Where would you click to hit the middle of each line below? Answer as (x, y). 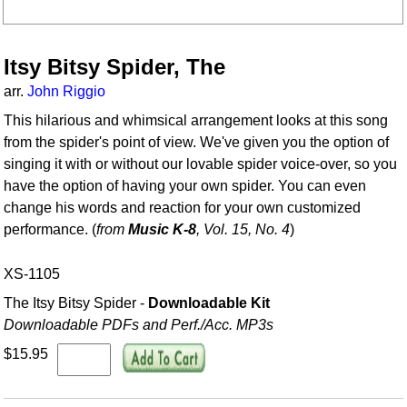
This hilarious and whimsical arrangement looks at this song (196, 121)
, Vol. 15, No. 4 (243, 230)
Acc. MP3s (239, 325)
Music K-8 (163, 230)
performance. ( (50, 230)
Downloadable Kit (209, 303)
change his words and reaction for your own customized (183, 208)
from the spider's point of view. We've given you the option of (197, 143)
